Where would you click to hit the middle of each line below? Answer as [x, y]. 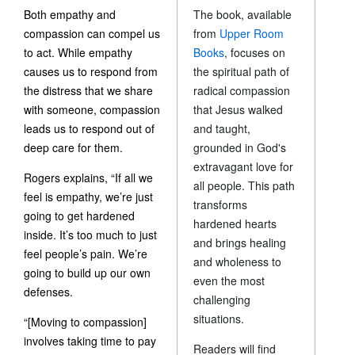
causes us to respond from [91, 71]
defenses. [48, 292]
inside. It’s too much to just [90, 235]
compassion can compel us [92, 33]
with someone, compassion [92, 109]
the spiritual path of [242, 72]
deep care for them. [73, 147]
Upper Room [252, 34]
